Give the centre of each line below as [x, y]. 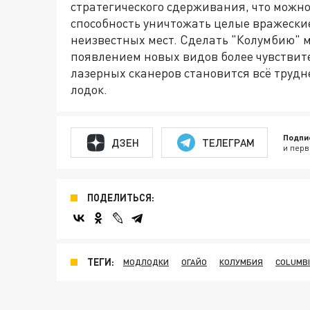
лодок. [89, 90]
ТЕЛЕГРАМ [228, 142]
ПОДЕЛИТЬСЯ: [121, 198]
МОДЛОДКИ [146, 262]
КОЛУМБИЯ [241, 262]
